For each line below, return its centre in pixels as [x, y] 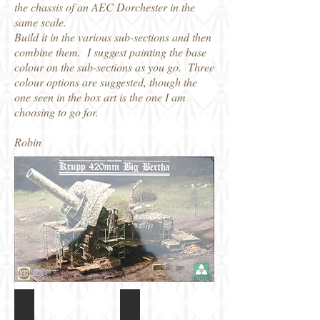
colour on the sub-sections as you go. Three [114, 67]
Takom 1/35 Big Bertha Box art [105, 307]
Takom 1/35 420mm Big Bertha [212, 307]
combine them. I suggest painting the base [110, 52]
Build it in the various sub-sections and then [113, 37]
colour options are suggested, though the [106, 82]
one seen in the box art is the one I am [100, 97]
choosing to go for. [56, 112]
